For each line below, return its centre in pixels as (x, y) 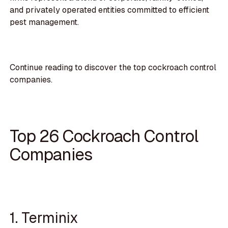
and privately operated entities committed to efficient (110, 10)
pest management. (45, 22)
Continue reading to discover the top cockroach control (113, 67)
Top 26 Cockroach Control (104, 136)
